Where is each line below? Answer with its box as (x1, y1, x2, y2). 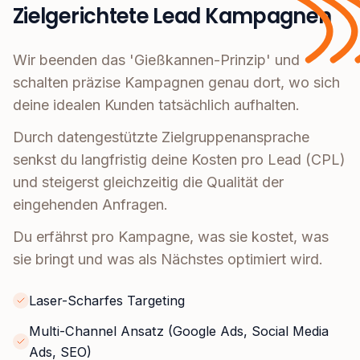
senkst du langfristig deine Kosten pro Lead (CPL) (13, 151, 346, 169)
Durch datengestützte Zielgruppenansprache (13, 129, 309, 146)
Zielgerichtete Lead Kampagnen (13, 2, 332, 31)
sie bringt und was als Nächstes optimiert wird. (13, 251, 323, 268)
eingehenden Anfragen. (13, 196, 168, 214)
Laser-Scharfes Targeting (29, 292, 185, 309)
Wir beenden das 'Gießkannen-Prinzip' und (13, 51, 300, 69)
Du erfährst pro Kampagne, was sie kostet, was (13, 228, 329, 246)
